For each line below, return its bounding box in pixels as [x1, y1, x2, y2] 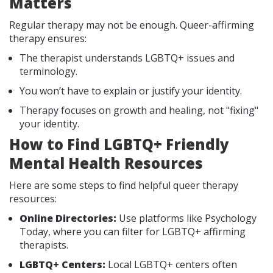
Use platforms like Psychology [116, 211, 257, 225]
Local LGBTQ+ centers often [108, 257, 237, 271]
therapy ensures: [9, 31, 87, 45]
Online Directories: [19, 211, 116, 225]
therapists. [19, 238, 68, 252]
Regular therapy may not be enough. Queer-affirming [9, 18, 254, 32]
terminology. [19, 64, 77, 78]
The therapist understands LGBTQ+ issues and [19, 51, 235, 65]
